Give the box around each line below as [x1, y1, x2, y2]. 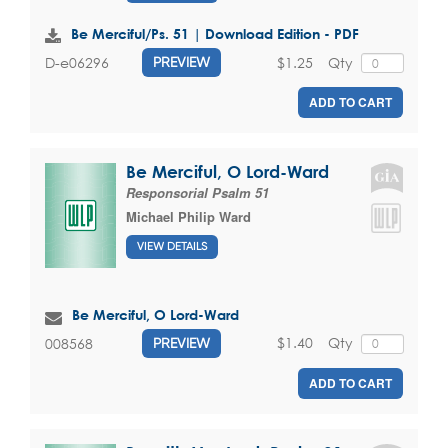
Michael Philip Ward [126, 207, 251, 227]
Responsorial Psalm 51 [126, 183, 269, 203]
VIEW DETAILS [137, 239, 207, 253]
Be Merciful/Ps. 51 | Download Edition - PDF [71, 25, 359, 43]
